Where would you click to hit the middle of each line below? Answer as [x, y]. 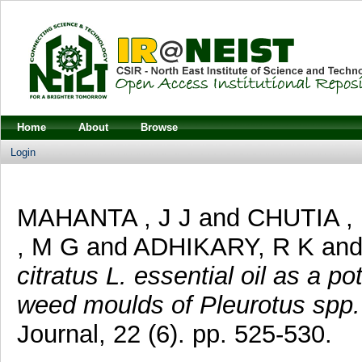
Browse [159, 127]
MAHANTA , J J [104, 217]
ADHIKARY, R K [223, 246]
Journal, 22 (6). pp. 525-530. [174, 334]
